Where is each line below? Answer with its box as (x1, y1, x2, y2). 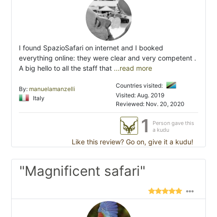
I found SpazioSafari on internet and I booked (19, 43, 163, 52)
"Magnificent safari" (19, 162, 145, 179)
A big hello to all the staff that (19, 63, 112, 72)
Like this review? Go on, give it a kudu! (70, 137, 193, 146)
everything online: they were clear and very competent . (19, 53, 196, 62)
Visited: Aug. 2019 (116, 91, 165, 99)
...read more (112, 63, 152, 72)
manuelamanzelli (29, 85, 75, 93)
